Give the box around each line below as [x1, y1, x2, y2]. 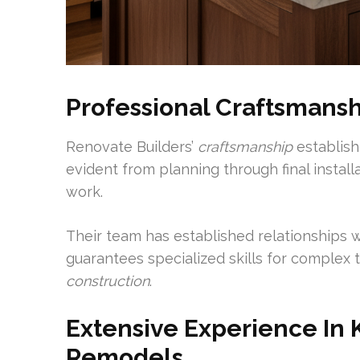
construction [66, 272, 149, 290]
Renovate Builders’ [66, 138, 198, 156]
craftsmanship [198, 138, 292, 156]
